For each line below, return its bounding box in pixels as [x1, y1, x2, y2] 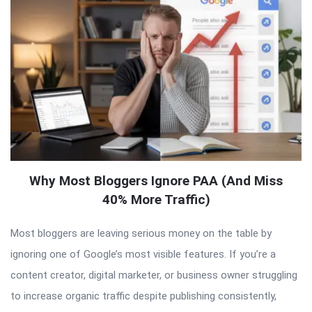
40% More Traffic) [102, 191, 210, 208]
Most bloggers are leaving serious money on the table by [10, 226, 272, 240]
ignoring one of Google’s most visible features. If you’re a [10, 247, 276, 260]
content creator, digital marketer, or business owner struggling [10, 268, 297, 281]
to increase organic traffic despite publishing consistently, [10, 289, 276, 302]
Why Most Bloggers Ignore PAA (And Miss [29, 172, 283, 189]
